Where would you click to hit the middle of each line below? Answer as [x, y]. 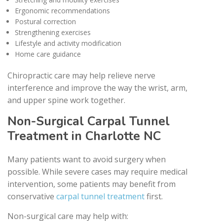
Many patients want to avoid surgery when [87, 159]
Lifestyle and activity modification [68, 43]
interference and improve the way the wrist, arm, [97, 88]
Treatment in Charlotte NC [84, 136]
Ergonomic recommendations [62, 10]
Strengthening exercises [53, 32]
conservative [32, 196]
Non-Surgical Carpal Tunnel [89, 121]
